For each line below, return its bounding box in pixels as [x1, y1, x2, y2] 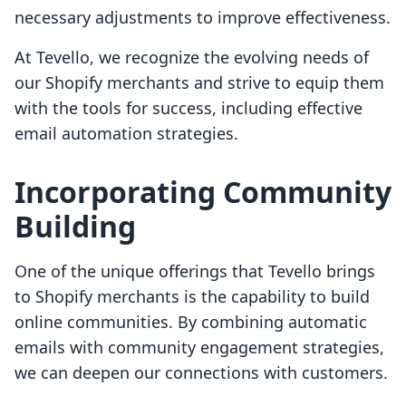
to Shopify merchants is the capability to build [14, 285, 370, 308]
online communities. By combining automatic [14, 311, 367, 333]
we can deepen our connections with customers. [14, 362, 388, 384]
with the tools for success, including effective [14, 97, 362, 120]
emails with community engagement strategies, [14, 336, 384, 359]
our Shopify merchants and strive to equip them [14, 72, 384, 94]
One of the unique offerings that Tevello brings [14, 260, 375, 283]
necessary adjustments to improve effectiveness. [14, 6, 391, 29]
